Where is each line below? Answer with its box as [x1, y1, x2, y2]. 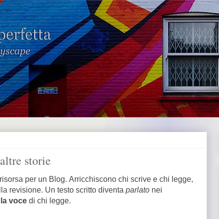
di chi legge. [27, 197, 73, 205]
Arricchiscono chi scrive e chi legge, [69, 175, 193, 183]
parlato [126, 186, 150, 194]
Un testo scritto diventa [45, 186, 126, 194]
